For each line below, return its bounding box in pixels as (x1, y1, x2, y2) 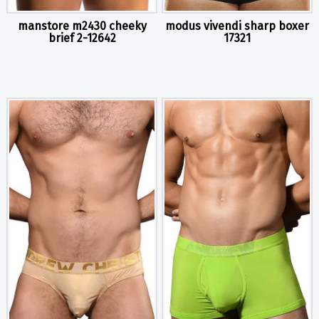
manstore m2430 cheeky (17, 19, 147, 33)
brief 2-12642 (48, 31, 116, 45)
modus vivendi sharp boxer (165, 19, 309, 33)
